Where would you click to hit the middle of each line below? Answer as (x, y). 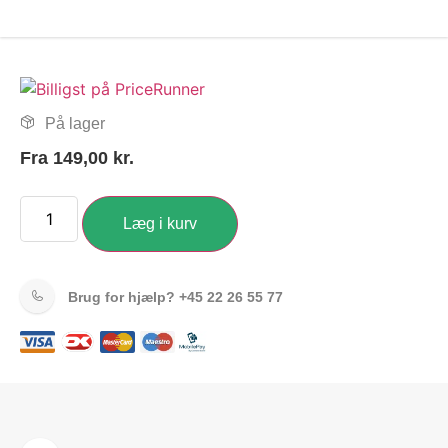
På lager (73, 123)
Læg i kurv (160, 224)
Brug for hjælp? (123, 297)
